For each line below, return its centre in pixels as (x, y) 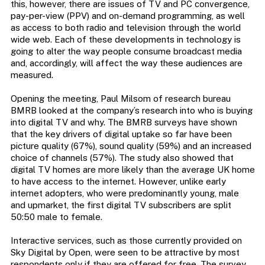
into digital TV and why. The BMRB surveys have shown (124, 122)
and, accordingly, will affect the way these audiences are (126, 63)
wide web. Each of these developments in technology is (125, 40)
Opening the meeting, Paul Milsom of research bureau (120, 99)
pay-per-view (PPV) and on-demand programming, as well (127, 16)
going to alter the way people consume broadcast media (126, 51)
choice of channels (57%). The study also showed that (122, 158)
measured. (32, 75)
